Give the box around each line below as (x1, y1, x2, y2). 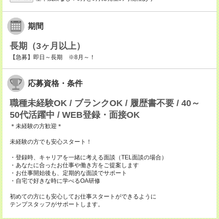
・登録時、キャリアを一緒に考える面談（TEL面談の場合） (10, 154, 167, 161)
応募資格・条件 (28, 79, 83, 88)
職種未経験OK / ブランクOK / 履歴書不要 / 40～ (10, 98, 200, 109)
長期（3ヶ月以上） (10, 41, 85, 51)
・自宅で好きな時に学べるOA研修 (10, 177, 100, 185)
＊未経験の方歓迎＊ (10, 123, 63, 130)
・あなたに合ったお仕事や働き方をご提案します (10, 162, 139, 169)
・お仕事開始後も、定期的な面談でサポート (10, 170, 127, 177)
